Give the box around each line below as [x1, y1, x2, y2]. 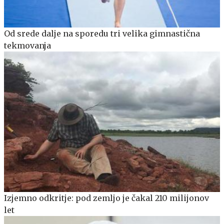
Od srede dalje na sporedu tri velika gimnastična [4, 28, 200, 39]
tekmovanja [4, 40, 51, 51]
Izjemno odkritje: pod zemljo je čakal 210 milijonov [4, 193, 209, 203]
